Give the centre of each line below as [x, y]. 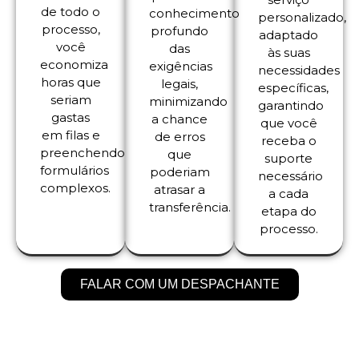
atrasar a [179, 190]
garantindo [291, 106]
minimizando [188, 102]
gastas [71, 118]
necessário [290, 176]
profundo [179, 31]
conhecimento [194, 14]
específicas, [293, 88]
